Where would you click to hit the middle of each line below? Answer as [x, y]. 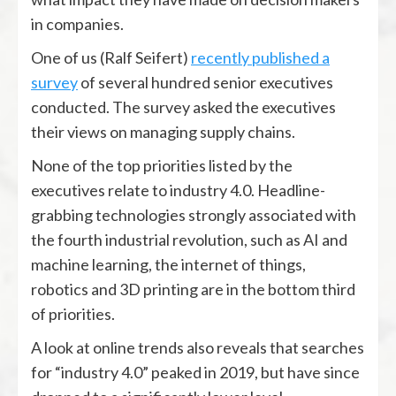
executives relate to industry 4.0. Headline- [178, 190]
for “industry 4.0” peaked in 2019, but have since [195, 372]
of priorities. [73, 313]
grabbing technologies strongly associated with [194, 214]
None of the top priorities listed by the [162, 165]
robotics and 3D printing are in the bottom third [193, 289]
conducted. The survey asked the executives [183, 107]
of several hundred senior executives [206, 82]
